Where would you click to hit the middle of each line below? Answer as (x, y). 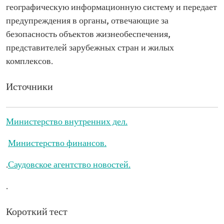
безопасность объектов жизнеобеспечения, (88, 35)
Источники (29, 87)
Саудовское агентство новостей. (69, 165)
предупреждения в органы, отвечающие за (87, 21)
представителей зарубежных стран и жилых (90, 48)
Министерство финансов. (57, 144)
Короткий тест (37, 212)
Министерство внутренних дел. (67, 122)
